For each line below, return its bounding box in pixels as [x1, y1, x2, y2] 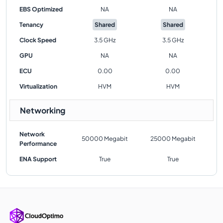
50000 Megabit [82, 135, 128, 142]
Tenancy [19, 21, 43, 28]
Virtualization [19, 83, 57, 90]
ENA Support [19, 155, 57, 163]
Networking [20, 105, 65, 115]
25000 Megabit [150, 135, 196, 142]
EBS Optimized [19, 5, 63, 13]
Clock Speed [19, 36, 56, 44]
